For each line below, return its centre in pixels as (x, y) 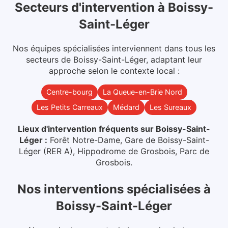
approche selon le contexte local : (114, 71)
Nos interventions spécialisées (109, 189)
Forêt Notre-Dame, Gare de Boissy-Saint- (129, 140)
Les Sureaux (170, 107)
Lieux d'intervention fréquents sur (86, 129)
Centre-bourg (69, 92)
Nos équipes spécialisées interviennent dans (98, 49)
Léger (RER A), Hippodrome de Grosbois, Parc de (114, 151)
